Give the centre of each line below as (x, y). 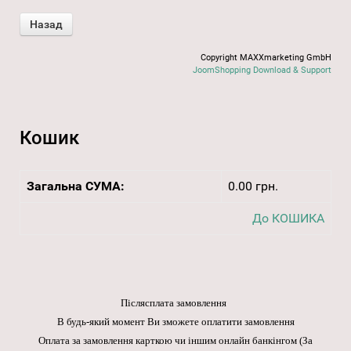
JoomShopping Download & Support (262, 71)
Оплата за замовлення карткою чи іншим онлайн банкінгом (169, 341)
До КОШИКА (288, 219)
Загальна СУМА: (76, 186)
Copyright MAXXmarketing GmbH (266, 58)
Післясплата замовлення (175, 303)
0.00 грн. (253, 186)
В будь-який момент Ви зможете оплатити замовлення (175, 322)
